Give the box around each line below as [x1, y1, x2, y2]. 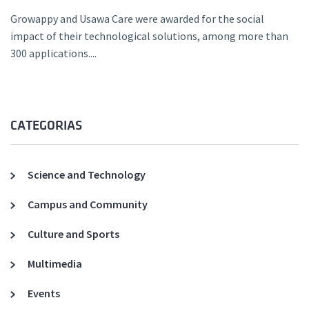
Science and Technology [28, 168, 146, 182]
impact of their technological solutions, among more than [10, 29, 288, 43]
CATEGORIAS [10, 119, 82, 133]
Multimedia [28, 257, 82, 271]
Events [28, 286, 60, 301]
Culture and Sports [28, 227, 119, 241]
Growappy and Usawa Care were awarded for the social [10, 12, 264, 26]
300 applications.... [10, 46, 97, 61]
